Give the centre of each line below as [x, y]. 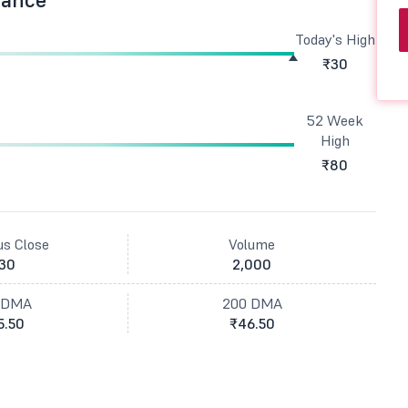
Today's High [335, 39]
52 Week [335, 120]
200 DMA [252, 303]
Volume [252, 244]
